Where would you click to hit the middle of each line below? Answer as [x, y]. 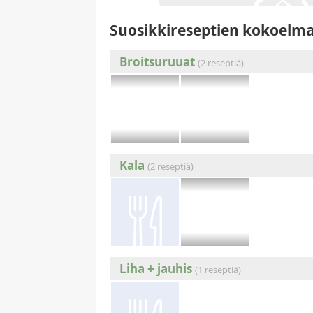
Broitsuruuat [158, 62]
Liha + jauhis [156, 269]
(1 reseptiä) [218, 270]
